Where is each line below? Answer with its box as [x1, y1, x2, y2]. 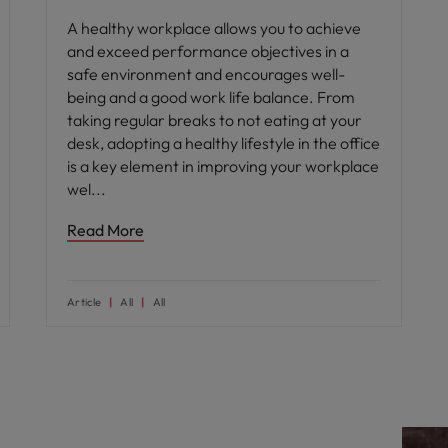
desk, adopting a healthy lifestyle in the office [67, 133, 380, 153]
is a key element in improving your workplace [67, 156, 379, 176]
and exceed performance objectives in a [67, 41, 349, 61]
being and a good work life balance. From [67, 87, 355, 107]
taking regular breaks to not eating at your [67, 110, 362, 130]
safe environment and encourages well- [67, 64, 345, 84]
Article [67, 295, 102, 309]
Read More [67, 220, 144, 240]
